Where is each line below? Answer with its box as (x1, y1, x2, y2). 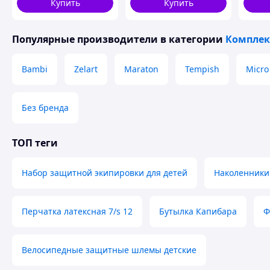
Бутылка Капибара (159, 206, 237, 217)
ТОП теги (12, 136, 58, 149)
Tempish (185, 63, 219, 75)
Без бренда (22, 102, 69, 113)
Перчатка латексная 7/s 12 (22, 206, 133, 217)
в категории (158, 33, 225, 46)
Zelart (74, 63, 98, 75)
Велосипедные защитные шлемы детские (22, 244, 196, 256)
